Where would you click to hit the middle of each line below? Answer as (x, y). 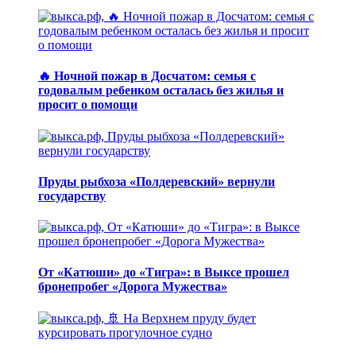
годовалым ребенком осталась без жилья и (161, 91)
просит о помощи (88, 105)
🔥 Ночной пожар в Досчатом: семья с (147, 76)
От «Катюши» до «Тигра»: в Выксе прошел (164, 273)
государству (72, 195)
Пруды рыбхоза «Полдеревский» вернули (157, 181)
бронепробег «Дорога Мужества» (133, 287)
